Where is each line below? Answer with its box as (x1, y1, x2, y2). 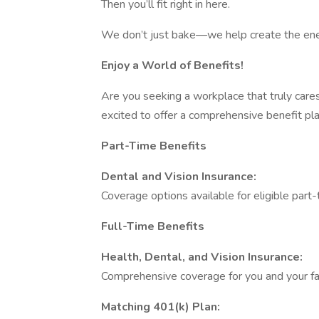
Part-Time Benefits (101, 138, 206, 154)
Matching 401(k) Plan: (101, 299, 220, 315)
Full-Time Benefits (101, 219, 204, 234)
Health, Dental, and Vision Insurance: (101, 249, 303, 265)
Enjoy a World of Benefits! (101, 58, 244, 73)
